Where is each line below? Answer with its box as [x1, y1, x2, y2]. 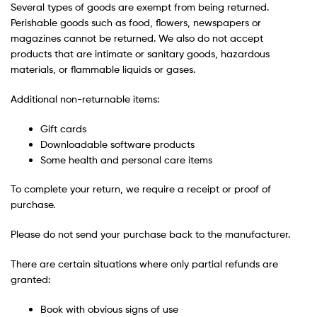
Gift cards [40, 122, 86, 134]
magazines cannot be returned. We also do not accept [11, 31, 263, 44]
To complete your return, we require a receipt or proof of [11, 183, 271, 195]
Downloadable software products [40, 137, 195, 150]
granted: [11, 273, 50, 286]
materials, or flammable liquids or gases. [11, 62, 195, 75]
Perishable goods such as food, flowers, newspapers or [11, 16, 261, 28]
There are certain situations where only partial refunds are [11, 258, 278, 270]
